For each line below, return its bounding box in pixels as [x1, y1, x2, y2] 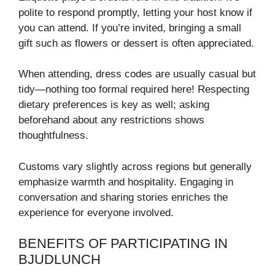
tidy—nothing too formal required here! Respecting [18, 83, 249, 96]
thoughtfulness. [18, 130, 88, 142]
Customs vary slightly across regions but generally [18, 160, 252, 172]
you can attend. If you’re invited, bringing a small [18, 21, 241, 34]
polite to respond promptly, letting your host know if [18, 6, 252, 18]
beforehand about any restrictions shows [18, 114, 204, 126]
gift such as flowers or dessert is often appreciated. [18, 37, 254, 49]
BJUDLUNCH [18, 252, 101, 268]
